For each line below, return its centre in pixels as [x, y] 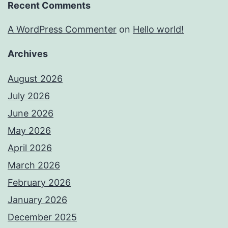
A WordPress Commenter [62, 30]
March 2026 [34, 165]
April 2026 [30, 148]
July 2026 [29, 96]
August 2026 [35, 79]
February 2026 [39, 183]
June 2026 [31, 113]
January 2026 [37, 200]
